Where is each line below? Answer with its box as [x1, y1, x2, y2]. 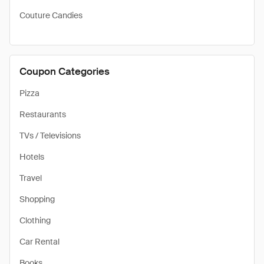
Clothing [19, 215, 51, 226]
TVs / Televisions [19, 130, 81, 141]
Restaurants [19, 109, 66, 120]
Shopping [19, 194, 55, 204]
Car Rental [19, 236, 60, 247]
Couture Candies [19, 10, 82, 21]
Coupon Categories [19, 65, 110, 78]
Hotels [19, 151, 44, 162]
